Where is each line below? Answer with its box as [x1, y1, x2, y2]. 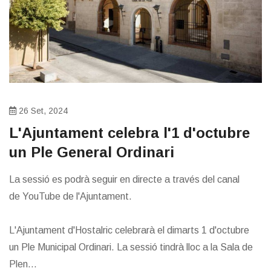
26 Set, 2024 [16, 105, 68, 116]
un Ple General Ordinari [9, 143, 174, 160]
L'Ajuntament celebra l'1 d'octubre [9, 124, 250, 141]
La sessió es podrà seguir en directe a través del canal [9, 174, 240, 184]
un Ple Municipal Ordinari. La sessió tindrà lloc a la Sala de [9, 241, 253, 252]
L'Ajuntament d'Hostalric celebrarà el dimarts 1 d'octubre [9, 224, 249, 235]
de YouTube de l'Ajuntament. [9, 191, 132, 201]
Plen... [9, 258, 37, 269]
